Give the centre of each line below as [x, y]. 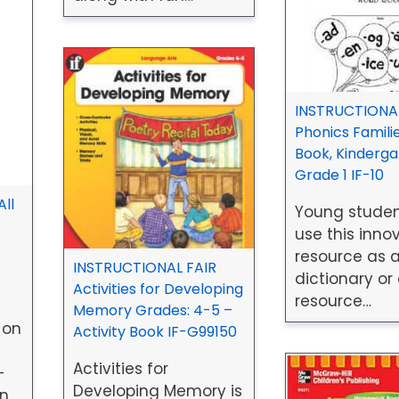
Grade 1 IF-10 [339, 175]
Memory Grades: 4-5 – [152, 311]
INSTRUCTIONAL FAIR [144, 268]
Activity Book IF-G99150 [155, 332]
